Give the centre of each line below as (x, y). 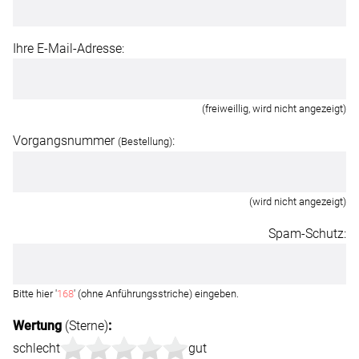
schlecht (36, 349)
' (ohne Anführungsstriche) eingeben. (156, 294)
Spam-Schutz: (307, 234)
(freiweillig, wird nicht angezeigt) (274, 109)
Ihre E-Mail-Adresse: (69, 49)
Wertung (37, 326)
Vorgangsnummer (65, 141)
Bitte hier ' (35, 294)
